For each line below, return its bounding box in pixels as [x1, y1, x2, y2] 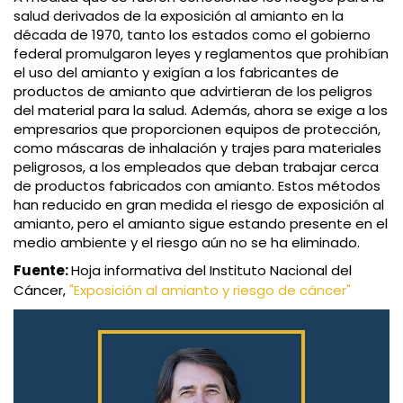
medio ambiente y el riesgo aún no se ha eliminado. [13, 233, 360, 253]
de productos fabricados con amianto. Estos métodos [13, 176, 381, 196]
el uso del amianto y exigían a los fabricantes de [13, 63, 339, 83]
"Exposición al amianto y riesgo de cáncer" [69, 281, 351, 300]
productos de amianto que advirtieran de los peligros [13, 82, 372, 102]
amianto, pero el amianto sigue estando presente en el [13, 214, 388, 234]
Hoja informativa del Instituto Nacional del [71, 261, 352, 281]
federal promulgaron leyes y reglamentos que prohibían [13, 44, 389, 64]
